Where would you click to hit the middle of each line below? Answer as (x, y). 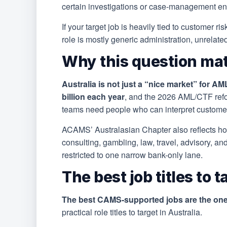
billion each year (93, 97)
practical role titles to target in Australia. (132, 212)
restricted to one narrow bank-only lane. (132, 155)
